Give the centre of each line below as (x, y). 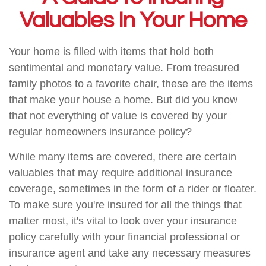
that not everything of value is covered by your (118, 116)
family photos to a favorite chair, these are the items (131, 84)
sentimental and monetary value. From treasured (124, 68)
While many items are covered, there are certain (123, 157)
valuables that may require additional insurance (121, 173)
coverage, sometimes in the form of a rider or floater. (133, 189)
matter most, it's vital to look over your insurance (123, 221)
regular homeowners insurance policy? (100, 132)
